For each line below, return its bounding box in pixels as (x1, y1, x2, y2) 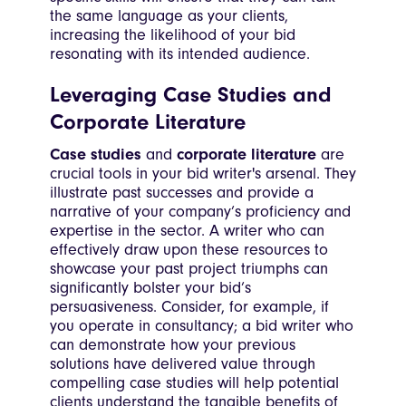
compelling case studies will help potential (50, 373, 339, 393)
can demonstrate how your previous (50, 335, 295, 355)
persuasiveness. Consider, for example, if (50, 297, 329, 317)
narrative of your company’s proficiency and (50, 202, 351, 222)
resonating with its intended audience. (50, 44, 310, 64)
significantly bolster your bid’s (50, 278, 251, 298)
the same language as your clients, (50, 6, 288, 26)
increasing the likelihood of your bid (50, 25, 295, 45)
